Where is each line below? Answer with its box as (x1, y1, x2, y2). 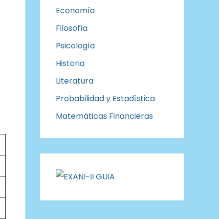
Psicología (56, 40, 95, 51)
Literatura (56, 75, 93, 87)
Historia (56, 58, 87, 69)
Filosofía (56, 22, 88, 34)
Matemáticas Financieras (56, 110, 153, 122)
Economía (56, 5, 95, 16)
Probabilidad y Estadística (56, 93, 155, 104)
